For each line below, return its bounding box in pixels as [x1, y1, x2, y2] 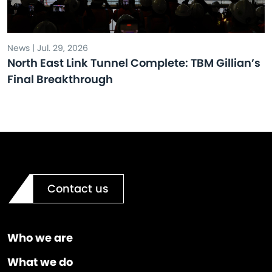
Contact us [47, 181, 109, 196]
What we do [7, 254, 73, 270]
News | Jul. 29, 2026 [7, 42, 88, 54]
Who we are [7, 230, 73, 245]
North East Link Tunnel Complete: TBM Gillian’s [7, 55, 260, 70]
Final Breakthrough [7, 72, 113, 87]
